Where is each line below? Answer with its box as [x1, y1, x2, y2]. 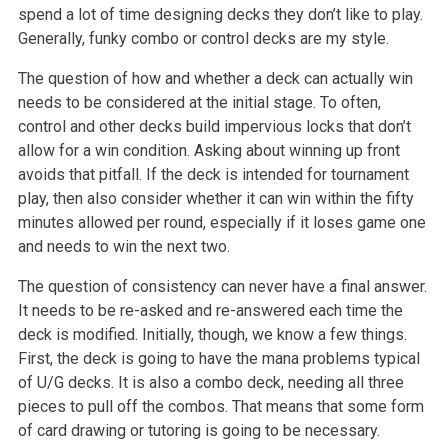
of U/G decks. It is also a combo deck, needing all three [17, 372, 404, 392]
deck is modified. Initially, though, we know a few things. [17, 324, 407, 344]
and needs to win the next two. [17, 236, 230, 256]
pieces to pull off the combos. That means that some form [17, 396, 424, 416]
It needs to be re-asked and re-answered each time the [17, 300, 403, 320]
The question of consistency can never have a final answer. [17, 276, 427, 296]
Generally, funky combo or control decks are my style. [17, 28, 389, 48]
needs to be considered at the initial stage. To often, [17, 92, 381, 112]
